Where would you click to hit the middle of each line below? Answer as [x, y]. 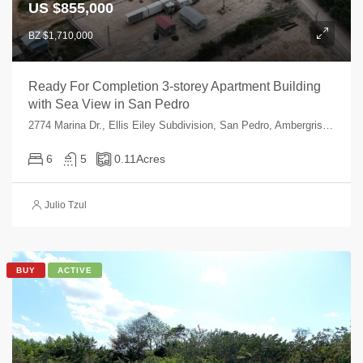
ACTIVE [75, 270]
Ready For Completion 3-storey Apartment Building [175, 86]
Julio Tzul [66, 205]
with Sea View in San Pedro [109, 104]
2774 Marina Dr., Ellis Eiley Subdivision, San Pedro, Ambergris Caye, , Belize [328, 125]
